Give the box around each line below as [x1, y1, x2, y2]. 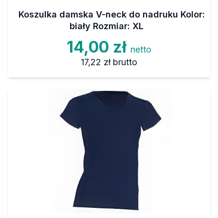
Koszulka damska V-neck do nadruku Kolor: [18, 9, 205, 20]
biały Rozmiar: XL [70, 21, 144, 32]
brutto [112, 57, 137, 68]
